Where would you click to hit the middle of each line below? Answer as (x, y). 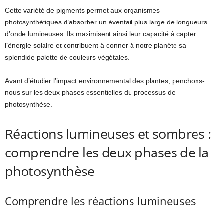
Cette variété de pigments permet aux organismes (82, 10)
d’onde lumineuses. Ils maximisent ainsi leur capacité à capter (100, 33)
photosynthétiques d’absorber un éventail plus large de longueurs (106, 22)
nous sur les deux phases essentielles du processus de (90, 92)
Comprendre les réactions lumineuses (100, 201)
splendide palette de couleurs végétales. (67, 57)
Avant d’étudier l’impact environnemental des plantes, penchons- (105, 80)
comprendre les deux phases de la (107, 152)
